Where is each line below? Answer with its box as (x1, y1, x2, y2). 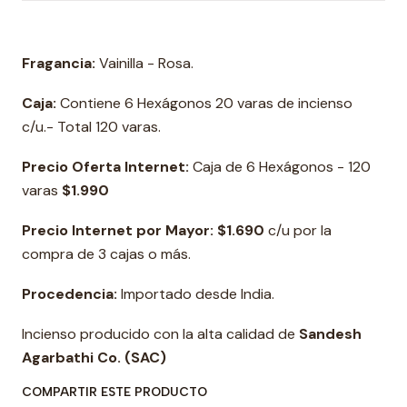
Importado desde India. (117, 284, 274, 303)
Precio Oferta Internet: (22, 157, 189, 176)
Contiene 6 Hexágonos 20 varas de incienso (56, 94, 352, 113)
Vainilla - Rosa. (99, 54, 194, 73)
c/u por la (268, 221, 332, 240)
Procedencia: (22, 284, 117, 303)
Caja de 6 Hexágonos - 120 (189, 157, 371, 176)
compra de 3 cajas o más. (22, 244, 198, 263)
